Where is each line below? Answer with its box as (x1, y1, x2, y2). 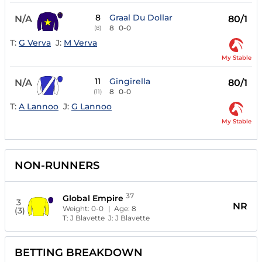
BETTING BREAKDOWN (15, 246, 143, 260)
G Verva (19, 37, 51, 48)
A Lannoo (19, 101, 58, 112)
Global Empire (63, 193, 124, 204)
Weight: (63, 204, 92, 213)
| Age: (108, 204, 132, 213)
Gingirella (109, 76, 151, 87)
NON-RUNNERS (15, 159, 99, 173)
